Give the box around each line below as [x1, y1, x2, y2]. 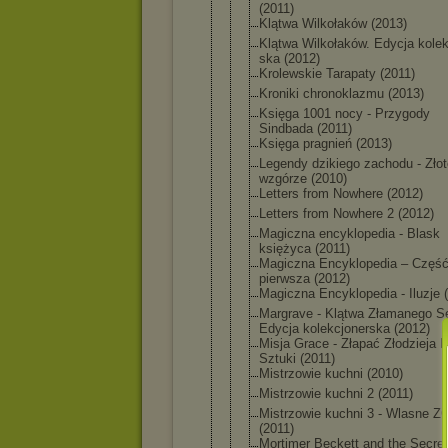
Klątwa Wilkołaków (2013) [259, 16, 407, 31]
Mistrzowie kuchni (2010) [259, 366, 403, 381]
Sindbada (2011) [259, 121, 352, 136]
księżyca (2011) [259, 241, 350, 256]
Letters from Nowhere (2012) [259, 186, 423, 201]
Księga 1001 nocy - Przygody [259, 106, 430, 121]
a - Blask [388, 226, 440, 241]
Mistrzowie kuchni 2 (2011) [259, 386, 413, 401]
